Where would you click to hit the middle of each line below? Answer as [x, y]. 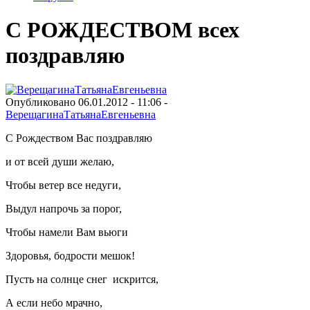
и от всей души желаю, [60, 161]
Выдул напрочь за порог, [64, 208]
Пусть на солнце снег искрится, [82, 279]
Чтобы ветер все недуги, [63, 185]
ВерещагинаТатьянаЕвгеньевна [81, 114]
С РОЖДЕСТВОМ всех [122, 30]
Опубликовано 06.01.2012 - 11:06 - [86, 102]
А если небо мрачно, [54, 302]
